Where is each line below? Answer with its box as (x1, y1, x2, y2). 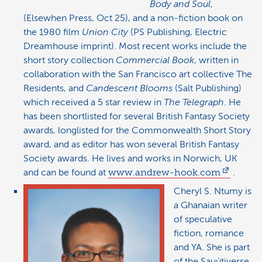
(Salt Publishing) (173, 83, 242, 94)
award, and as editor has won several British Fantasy (23, 139, 239, 150)
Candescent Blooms (86, 83, 173, 94)
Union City (82, 27, 128, 37)
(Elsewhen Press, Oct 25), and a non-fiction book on (23, 13, 243, 23)
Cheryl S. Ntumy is (174, 186, 251, 196)
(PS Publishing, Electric (128, 27, 227, 37)
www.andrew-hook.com (108, 167, 220, 178)
